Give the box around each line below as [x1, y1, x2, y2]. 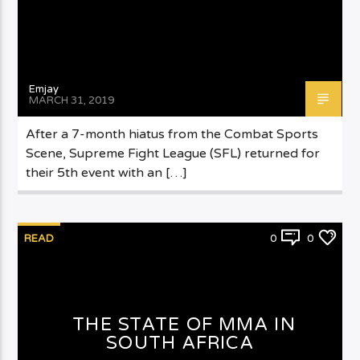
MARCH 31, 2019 [29, 93, 115, 107]
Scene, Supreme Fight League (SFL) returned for [26, 145, 321, 162]
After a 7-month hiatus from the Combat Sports [26, 125, 319, 142]
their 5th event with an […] [26, 164, 188, 181]
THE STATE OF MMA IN [72, 313, 296, 335]
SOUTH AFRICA [106, 331, 254, 354]
